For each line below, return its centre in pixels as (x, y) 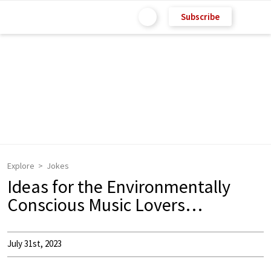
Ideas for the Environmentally (119, 186)
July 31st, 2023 (34, 243)
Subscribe (200, 16)
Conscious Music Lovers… (105, 204)
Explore (21, 166)
